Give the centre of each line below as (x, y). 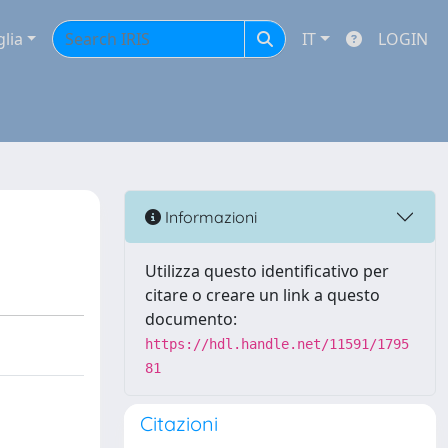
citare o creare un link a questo (262, 295)
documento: (191, 319)
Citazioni (179, 423)
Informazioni (209, 216)
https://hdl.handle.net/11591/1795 (277, 344)
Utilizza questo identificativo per (267, 271)
